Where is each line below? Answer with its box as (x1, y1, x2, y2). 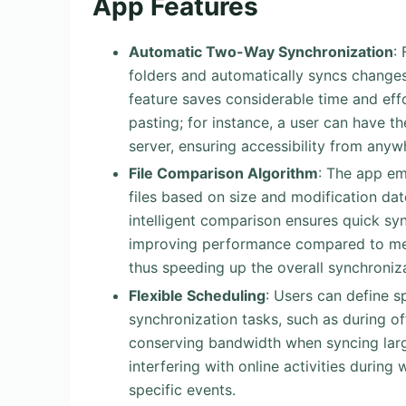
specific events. (129, 381, 236, 400)
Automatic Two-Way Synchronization (129, 42, 393, 61)
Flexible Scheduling (129, 286, 266, 305)
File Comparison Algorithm (129, 164, 318, 183)
